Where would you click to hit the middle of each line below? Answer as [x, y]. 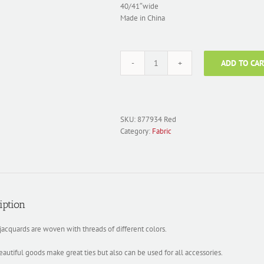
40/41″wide [139, 6]
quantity [168, 127]
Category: [136, 131]
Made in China [143, 18]
